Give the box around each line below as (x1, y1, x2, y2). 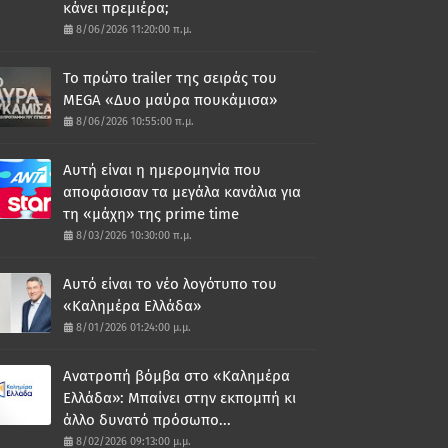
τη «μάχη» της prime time (62, 205, 239, 223)
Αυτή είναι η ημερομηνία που (62, 161, 261, 179)
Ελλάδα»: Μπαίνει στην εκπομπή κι (62, 389, 296, 407)
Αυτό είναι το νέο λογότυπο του (62, 275, 277, 293)
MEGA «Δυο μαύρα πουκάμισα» (62, 91, 277, 109)
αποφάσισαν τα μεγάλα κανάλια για (62, 183, 301, 201)
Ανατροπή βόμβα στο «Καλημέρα (62, 367, 290, 385)
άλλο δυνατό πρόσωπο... (62, 411, 231, 429)
